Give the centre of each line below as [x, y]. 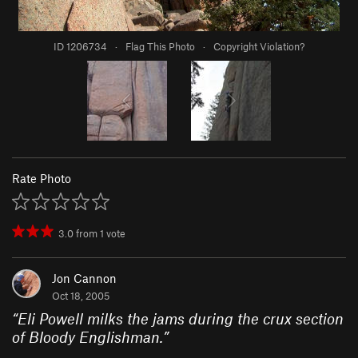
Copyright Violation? [259, 47]
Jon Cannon [84, 278]
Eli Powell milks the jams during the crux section [181, 319]
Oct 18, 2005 [81, 296]
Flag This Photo [160, 47]
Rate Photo [42, 179]
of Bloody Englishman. [88, 337]
